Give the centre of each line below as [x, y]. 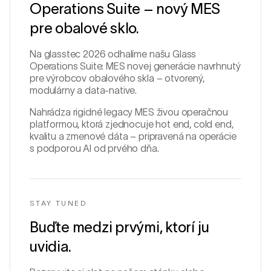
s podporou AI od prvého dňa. [94, 148]
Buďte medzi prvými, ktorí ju [119, 227]
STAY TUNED [58, 203]
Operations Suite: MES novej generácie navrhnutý [135, 66]
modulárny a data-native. [83, 90]
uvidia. [51, 247]
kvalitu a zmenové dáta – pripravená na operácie [133, 136]
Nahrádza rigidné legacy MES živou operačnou [129, 112]
